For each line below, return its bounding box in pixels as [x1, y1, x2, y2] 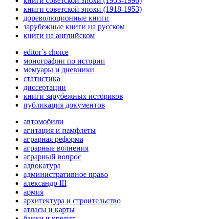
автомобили [23, 117, 64, 126]
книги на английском [23, 31, 95, 40]
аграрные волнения [23, 144, 88, 153]
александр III [23, 179, 66, 188]
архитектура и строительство [23, 197, 121, 205]
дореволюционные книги [23, 14, 109, 22]
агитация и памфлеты [23, 126, 96, 135]
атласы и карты [23, 205, 75, 214]
